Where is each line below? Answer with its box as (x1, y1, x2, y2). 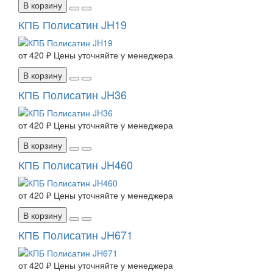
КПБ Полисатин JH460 (18, 157, 133, 173)
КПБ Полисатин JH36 (18, 87, 127, 103)
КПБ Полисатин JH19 (18, 16, 127, 33)
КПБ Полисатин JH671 (18, 227, 133, 243)
